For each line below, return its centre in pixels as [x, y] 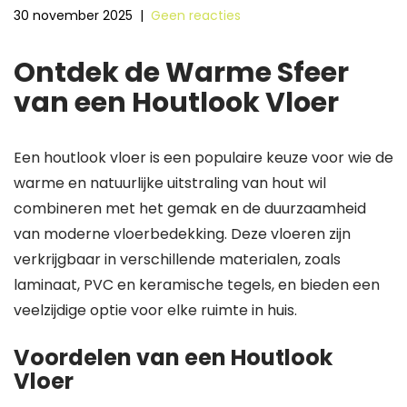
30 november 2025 [73, 15]
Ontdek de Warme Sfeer [181, 73]
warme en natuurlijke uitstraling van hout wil [170, 183]
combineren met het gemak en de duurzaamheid [190, 208]
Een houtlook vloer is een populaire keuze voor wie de [203, 158]
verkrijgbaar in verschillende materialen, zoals [177, 259]
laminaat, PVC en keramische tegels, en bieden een [197, 285]
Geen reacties [196, 15]
